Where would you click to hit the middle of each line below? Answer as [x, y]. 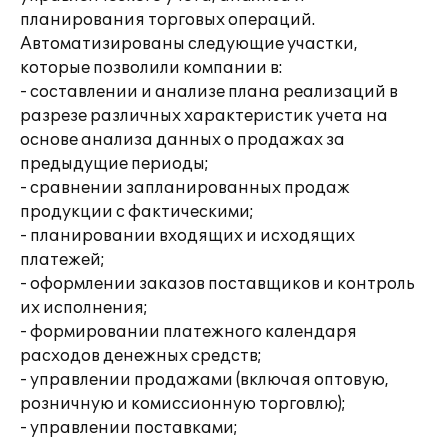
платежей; [62, 260]
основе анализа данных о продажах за [182, 140]
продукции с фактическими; [137, 212]
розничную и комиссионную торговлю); [183, 404]
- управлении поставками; [129, 428]
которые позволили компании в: [151, 68]
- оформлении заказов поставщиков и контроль [217, 284]
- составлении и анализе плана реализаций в [209, 92]
